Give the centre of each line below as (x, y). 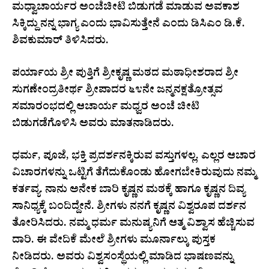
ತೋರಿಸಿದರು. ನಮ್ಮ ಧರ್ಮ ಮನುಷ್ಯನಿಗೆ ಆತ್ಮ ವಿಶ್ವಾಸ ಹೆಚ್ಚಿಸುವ (133, 225)
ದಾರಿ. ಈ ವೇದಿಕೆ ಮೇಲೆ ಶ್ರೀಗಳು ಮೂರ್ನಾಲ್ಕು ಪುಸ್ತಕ (114, 241)
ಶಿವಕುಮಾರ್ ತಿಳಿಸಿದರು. (60, 42)
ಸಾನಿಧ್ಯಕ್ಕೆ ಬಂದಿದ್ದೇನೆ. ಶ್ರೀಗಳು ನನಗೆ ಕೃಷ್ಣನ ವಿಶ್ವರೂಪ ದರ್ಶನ (129, 208)
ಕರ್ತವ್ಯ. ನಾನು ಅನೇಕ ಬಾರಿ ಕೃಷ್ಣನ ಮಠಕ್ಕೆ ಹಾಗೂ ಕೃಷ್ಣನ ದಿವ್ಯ (128, 191)
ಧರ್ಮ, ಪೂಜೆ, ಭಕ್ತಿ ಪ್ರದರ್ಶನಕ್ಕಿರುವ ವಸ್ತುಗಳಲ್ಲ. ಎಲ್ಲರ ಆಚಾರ (134, 157)
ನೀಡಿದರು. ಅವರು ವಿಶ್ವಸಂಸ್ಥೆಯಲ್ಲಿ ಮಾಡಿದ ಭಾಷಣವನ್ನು (123, 258)
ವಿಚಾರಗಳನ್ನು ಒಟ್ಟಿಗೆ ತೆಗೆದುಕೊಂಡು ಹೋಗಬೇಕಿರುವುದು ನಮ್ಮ (134, 174)
